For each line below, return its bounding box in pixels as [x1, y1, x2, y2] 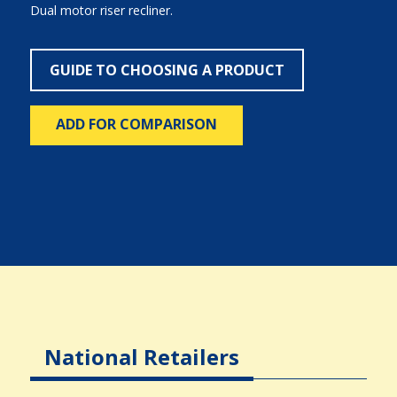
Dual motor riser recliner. [29, 2, 173, 19]
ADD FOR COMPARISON [55, 114, 217, 134]
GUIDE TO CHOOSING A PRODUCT [49, 60, 284, 80]
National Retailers [43, 342, 239, 371]
